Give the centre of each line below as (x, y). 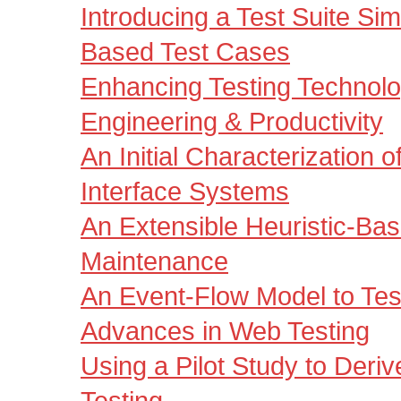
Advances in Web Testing (225, 331)
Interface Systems (185, 192)
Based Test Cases (185, 52)
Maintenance (154, 261)
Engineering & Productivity (232, 122)
